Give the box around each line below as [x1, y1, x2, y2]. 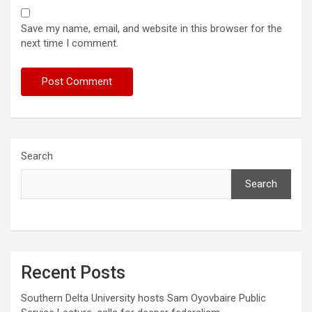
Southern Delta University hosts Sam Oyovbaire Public [21, 291, 266, 304]
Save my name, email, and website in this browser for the [21, 22, 282, 35]
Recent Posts [21, 262, 125, 283]
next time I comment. [21, 36, 118, 49]
